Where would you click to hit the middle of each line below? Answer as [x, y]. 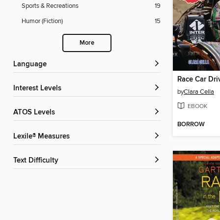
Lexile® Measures [43, 137]
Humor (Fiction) [42, 21]
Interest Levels [38, 89]
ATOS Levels [36, 113]
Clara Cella [199, 92]
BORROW [191, 125]
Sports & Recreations [50, 6]
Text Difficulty [38, 161]
